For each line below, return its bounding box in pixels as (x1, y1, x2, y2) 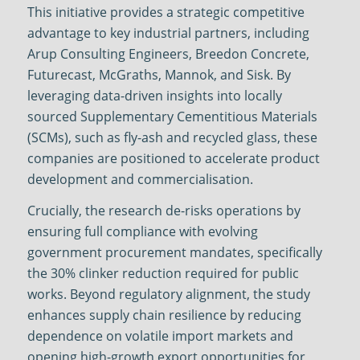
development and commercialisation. (27, 170, 253, 188)
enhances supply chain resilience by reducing (27, 306, 301, 325)
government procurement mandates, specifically (27, 243, 322, 262)
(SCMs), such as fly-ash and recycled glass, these (27, 128, 317, 146)
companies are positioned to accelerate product (27, 149, 320, 167)
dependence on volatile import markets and (27, 327, 293, 346)
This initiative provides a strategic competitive (27, 2, 305, 21)
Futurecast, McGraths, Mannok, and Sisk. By (27, 65, 291, 84)
